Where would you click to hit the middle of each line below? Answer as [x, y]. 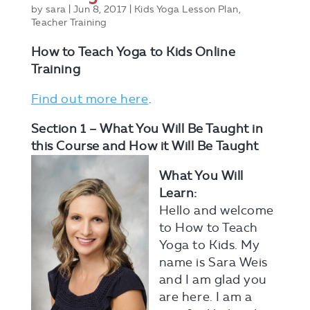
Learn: [178, 193]
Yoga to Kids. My [209, 245]
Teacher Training [69, 22]
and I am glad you [213, 280]
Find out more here [90, 99]
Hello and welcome [216, 210]
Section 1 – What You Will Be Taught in [147, 129]
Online [214, 52]
